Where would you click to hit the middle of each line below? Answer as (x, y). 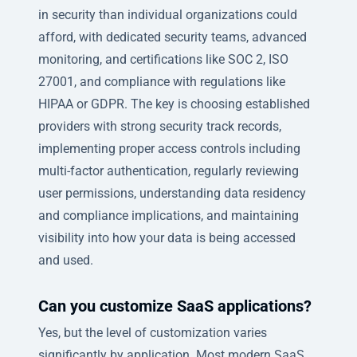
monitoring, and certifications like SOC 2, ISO (163, 59)
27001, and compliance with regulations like (162, 81)
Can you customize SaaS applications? (175, 306)
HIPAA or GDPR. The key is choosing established (174, 104)
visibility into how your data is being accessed (167, 237)
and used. (66, 260)
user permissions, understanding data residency (172, 193)
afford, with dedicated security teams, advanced (173, 37)
